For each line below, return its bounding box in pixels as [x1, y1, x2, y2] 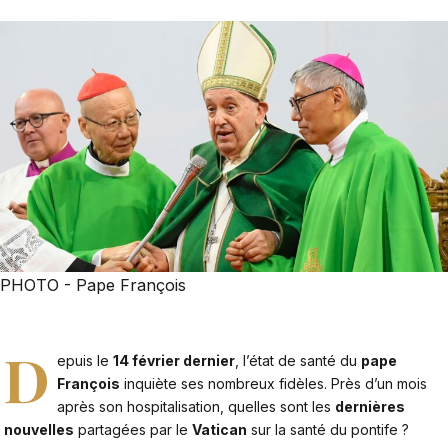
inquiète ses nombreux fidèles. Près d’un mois [120, 375, 428, 393]
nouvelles [4, 421, 74, 439]
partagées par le [74, 421, 192, 439]
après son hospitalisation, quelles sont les [57, 398, 336, 416]
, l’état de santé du [235, 352, 362, 370]
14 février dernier [113, 352, 236, 370]
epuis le [57, 352, 114, 370]
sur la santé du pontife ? [247, 421, 409, 439]
